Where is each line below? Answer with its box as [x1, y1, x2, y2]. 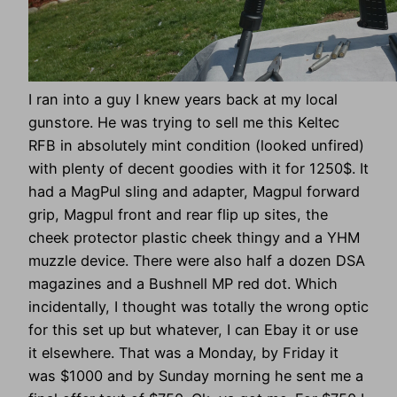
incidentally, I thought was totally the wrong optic [28, 297, 369, 315]
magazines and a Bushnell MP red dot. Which [28, 274, 338, 292]
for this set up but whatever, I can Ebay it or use [28, 320, 358, 339]
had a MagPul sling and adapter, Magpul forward [28, 182, 360, 200]
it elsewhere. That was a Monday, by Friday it [28, 343, 339, 362]
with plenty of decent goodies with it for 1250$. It [28, 159, 369, 177]
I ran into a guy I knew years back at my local [28, 90, 338, 108]
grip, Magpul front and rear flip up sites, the [28, 205, 328, 223]
